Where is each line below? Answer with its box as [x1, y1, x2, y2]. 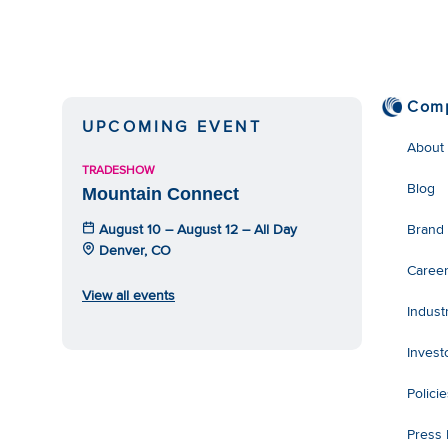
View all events [82, 284, 175, 305]
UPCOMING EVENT [82, 114, 262, 138]
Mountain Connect [82, 183, 239, 204]
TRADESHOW [82, 160, 155, 178]
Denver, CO [95, 239, 171, 260]
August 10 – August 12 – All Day [95, 218, 297, 239]
